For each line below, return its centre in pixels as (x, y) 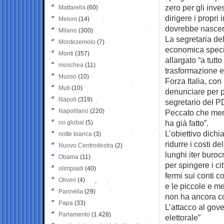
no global (71, 122)
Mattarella (72, 7)
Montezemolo (77, 42)
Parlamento (74, 214)
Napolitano (73, 111)
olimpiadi (71, 168)
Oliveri (67, 180)
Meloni (68, 19)
